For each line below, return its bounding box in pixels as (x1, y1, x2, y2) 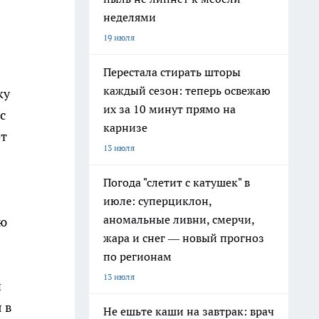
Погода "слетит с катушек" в (103, 175, 250, 189)
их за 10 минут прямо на (103, 102, 236, 116)
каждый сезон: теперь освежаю (103, 83, 271, 98)
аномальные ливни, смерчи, (103, 212, 255, 226)
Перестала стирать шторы (103, 65, 241, 79)
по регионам (103, 249, 172, 263)
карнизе (103, 120, 147, 135)
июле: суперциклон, (103, 194, 212, 208)
